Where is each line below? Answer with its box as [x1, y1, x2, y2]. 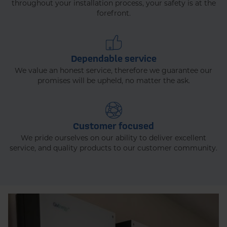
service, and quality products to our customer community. [10, 143, 217, 153]
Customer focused [73, 120, 154, 132]
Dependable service [70, 52, 157, 65]
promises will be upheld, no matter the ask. [37, 76, 190, 86]
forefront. [96, 9, 131, 18]
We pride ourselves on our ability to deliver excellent [21, 133, 206, 143]
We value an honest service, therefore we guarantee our [15, 66, 212, 75]
